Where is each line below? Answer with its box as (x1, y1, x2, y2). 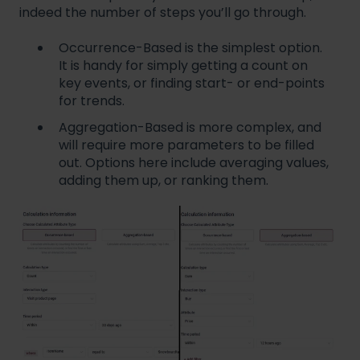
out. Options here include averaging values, (59, 153, 329, 173)
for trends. (59, 92, 125, 111)
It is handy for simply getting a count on (59, 56, 308, 76)
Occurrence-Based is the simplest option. (59, 39, 322, 58)
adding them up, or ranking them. (59, 171, 268, 190)
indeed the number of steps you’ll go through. (19, 2, 306, 22)
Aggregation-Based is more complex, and (59, 118, 321, 137)
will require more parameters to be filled (59, 136, 314, 155)
